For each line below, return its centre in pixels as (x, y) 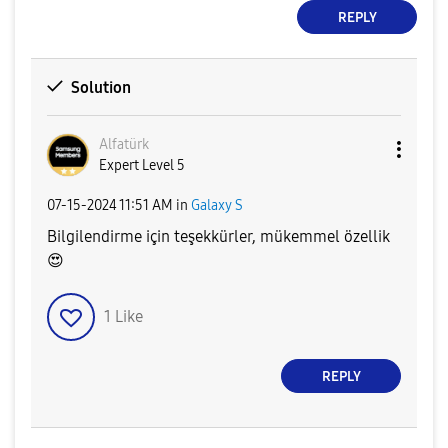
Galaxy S (217, 205)
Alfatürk (124, 145)
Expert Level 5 (142, 166)
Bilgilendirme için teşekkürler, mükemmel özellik (218, 237)
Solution (100, 88)
